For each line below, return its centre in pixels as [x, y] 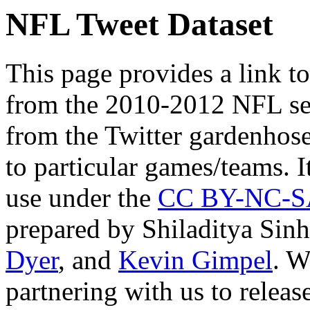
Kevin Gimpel [195, 260]
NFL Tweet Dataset [139, 24]
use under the [82, 198]
